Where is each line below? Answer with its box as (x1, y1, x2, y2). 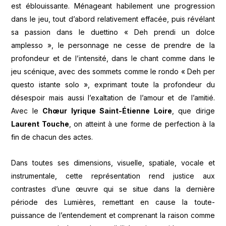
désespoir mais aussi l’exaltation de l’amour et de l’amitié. (11, 93, 215, 102)
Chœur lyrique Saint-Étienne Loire (42, 106, 172, 116)
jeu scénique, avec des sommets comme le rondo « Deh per (11, 67, 215, 76)
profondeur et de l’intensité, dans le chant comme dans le (11, 54, 215, 63)
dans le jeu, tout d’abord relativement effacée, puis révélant (11, 15, 215, 24)
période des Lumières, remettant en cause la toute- (11, 197, 215, 206)
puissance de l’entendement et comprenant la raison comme (11, 210, 215, 219)
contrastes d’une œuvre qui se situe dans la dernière (11, 184, 215, 193)
